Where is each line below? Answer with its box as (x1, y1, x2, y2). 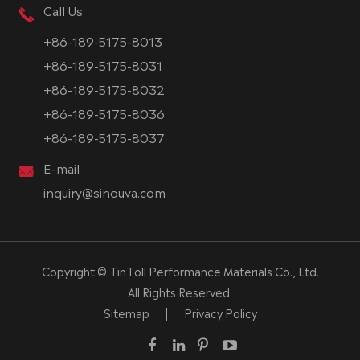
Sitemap (103, 305, 149, 321)
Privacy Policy (183, 305, 257, 321)
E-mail (43, 158, 80, 178)
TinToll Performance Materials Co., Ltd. (108, 263, 319, 280)
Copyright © (41, 263, 109, 280)
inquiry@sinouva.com (43, 182, 166, 202)
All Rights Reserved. (128, 284, 232, 301)
